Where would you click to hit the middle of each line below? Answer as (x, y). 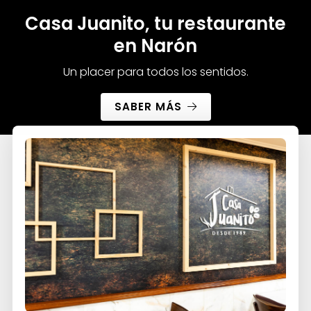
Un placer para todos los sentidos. (155, 72)
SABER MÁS (148, 106)
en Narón (155, 46)
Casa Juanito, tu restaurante (155, 24)
